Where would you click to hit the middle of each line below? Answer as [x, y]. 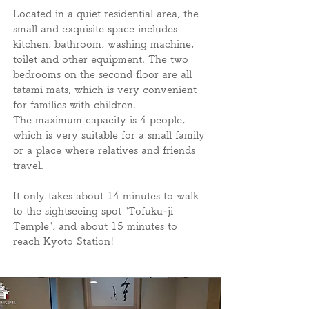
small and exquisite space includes [95, 29]
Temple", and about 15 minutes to [95, 226]
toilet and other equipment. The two [101, 59]
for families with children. [74, 104]
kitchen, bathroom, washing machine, [103, 44]
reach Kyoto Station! [63, 241]
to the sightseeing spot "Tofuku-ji [93, 211]
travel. [28, 165]
